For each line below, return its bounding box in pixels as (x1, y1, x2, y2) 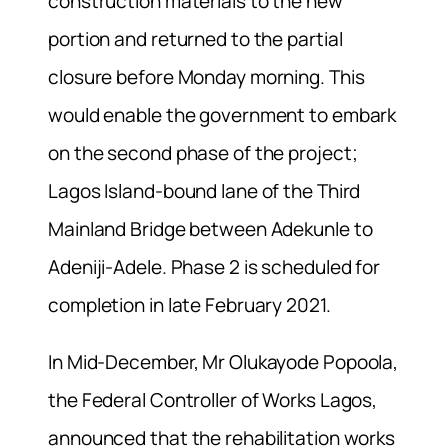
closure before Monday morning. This (48, 63, 365, 90)
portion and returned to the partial (48, 25, 343, 52)
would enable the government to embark (48, 101, 397, 128)
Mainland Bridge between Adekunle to (48, 215, 373, 242)
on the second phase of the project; (48, 139, 358, 166)
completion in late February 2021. (48, 291, 331, 318)
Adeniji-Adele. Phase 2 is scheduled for (48, 253, 381, 280)
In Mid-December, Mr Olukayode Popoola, (48, 348, 399, 375)
